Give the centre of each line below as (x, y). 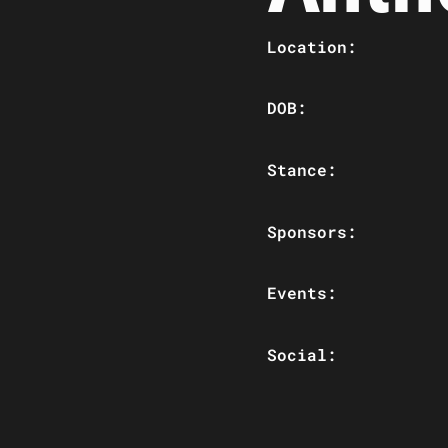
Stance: (301, 169)
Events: (301, 293)
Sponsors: (311, 231)
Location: (311, 46)
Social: (301, 354)
